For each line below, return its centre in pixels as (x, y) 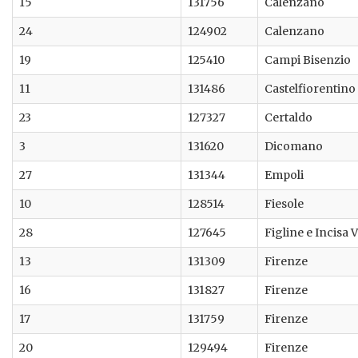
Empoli (284, 175)
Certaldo (288, 118)
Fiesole (284, 204)
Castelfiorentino (310, 89)
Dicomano (294, 147)
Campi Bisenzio (308, 60)
